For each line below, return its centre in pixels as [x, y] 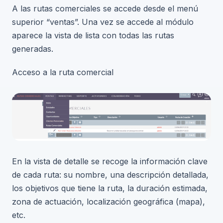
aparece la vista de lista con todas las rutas [93, 35]
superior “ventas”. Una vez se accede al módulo [103, 22]
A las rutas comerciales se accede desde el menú [105, 8]
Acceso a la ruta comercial [63, 72]
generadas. [33, 49]
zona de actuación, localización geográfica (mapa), [109, 202]
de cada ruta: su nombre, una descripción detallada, [110, 175]
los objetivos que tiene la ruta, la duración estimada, [110, 188]
